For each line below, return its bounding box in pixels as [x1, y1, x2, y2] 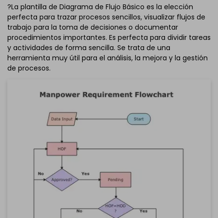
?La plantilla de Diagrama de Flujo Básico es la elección [7, 1, 193, 12]
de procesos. [7, 63, 51, 73]
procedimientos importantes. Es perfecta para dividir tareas [7, 32, 211, 42]
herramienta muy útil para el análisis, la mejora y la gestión [7, 53, 208, 63]
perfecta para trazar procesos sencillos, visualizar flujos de [7, 12, 205, 22]
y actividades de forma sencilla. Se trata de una [7, 42, 170, 53]
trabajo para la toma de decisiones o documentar [7, 22, 178, 32]
